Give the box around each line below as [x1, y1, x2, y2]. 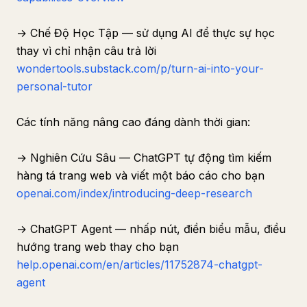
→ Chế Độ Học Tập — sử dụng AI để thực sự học [16, 26, 275, 40]
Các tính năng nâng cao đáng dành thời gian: [16, 115, 250, 129]
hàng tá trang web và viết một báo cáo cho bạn [16, 169, 265, 182]
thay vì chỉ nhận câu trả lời [16, 44, 156, 58]
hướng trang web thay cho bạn [16, 240, 179, 254]
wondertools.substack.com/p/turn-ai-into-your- [16, 62, 264, 75]
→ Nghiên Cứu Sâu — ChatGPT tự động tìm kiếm [16, 151, 271, 164]
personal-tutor [16, 79, 93, 93]
